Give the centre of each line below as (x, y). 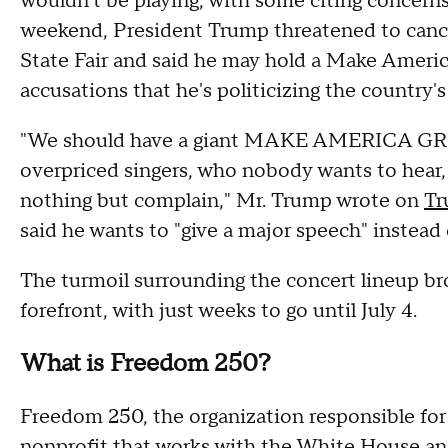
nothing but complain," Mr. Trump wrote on (222, 201)
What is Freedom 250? (145, 363)
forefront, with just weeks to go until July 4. (218, 311)
